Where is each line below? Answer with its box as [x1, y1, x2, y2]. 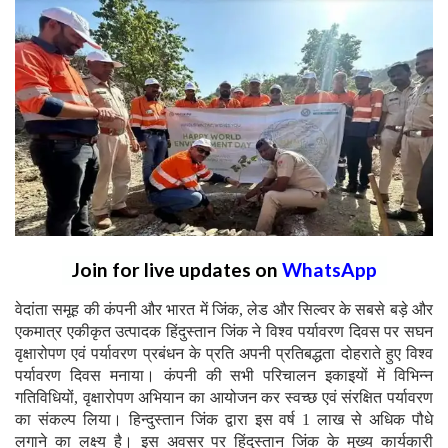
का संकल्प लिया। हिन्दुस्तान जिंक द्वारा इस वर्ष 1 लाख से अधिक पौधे [15, 410, 433, 428]
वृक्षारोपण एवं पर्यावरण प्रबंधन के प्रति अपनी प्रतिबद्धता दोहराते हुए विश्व [15, 344, 433, 362]
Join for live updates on [71, 257, 282, 281]
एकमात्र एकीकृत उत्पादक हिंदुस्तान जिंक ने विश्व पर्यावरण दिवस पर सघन [15, 322, 433, 340]
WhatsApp [281, 257, 377, 281]
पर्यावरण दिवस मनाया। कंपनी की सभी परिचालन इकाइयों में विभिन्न [15, 366, 433, 384]
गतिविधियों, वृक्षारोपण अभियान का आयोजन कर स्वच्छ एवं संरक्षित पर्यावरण [15, 388, 433, 406]
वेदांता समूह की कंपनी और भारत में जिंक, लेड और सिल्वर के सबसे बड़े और [15, 300, 433, 318]
